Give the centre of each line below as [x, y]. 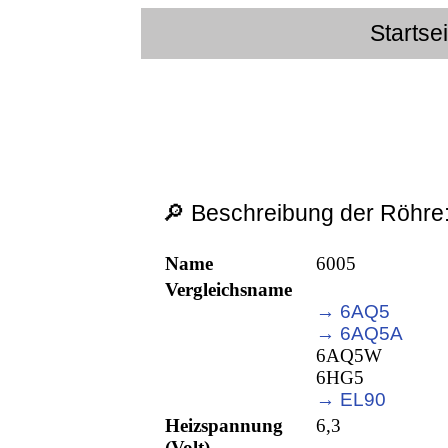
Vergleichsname [229, 290]
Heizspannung [224, 426]
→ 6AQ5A [360, 334]
